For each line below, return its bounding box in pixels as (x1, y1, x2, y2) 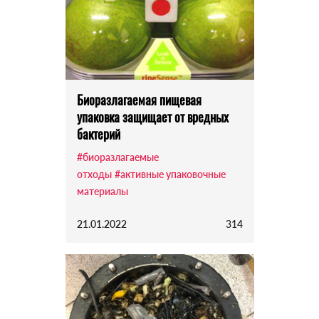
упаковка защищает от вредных (76, 108, 229, 127)
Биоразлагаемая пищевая (76, 90, 202, 110)
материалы (76, 185, 128, 198)
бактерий (76, 125, 120, 144)
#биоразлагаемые (76, 151, 159, 164)
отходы (76, 168, 112, 181)
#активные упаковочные (114, 168, 226, 181)
